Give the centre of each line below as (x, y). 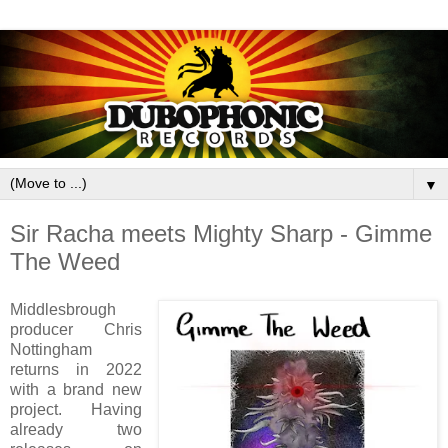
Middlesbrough (63, 309)
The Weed (65, 262)
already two (76, 429)
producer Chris (76, 329)
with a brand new (76, 389)
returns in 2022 (76, 369)
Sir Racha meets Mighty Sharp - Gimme (221, 234)
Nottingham (51, 349)
